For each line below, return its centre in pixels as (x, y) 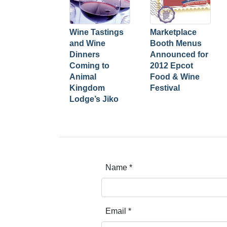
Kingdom (87, 88)
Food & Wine (175, 77)
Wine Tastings (97, 32)
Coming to (89, 66)
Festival (165, 88)
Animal (83, 77)
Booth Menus (176, 43)
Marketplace (173, 32)
